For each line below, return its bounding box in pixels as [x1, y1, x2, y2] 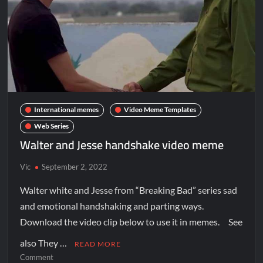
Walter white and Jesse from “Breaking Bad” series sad [20, 184, 238, 195]
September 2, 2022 [42, 161, 108, 171]
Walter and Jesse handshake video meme [20, 133, 224, 156]
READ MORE [75, 239, 122, 248]
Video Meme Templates [124, 105, 197, 114]
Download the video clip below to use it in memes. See [20, 215, 243, 227]
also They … [20, 237, 69, 248]
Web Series [34, 122, 69, 131]
